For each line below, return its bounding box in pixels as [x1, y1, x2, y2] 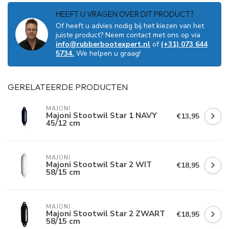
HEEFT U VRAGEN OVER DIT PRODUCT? [56, 9, 194, 19]
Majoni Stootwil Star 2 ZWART [46, 208, 165, 219]
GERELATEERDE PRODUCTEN [8, 81, 128, 92]
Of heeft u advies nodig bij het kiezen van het [56, 21, 204, 31]
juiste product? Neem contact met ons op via [56, 30, 200, 40]
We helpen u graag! [74, 49, 141, 58]
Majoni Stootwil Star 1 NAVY [46, 110, 157, 121]
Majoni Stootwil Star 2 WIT [46, 159, 152, 170]
